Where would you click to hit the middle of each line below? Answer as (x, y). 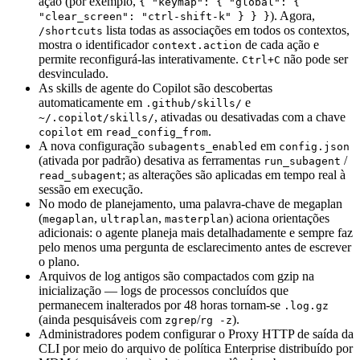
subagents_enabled (202, 147)
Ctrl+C (261, 60)
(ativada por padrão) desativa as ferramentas (151, 160)
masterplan (197, 219)
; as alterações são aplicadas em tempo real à (234, 175)
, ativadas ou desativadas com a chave (250, 117)
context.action (197, 45)
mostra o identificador (95, 45)
